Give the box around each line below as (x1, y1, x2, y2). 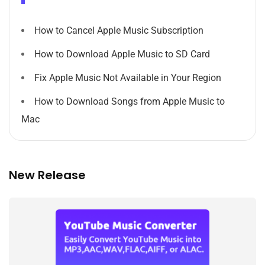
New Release (9, 166, 86, 183)
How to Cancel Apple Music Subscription (34, 24, 203, 36)
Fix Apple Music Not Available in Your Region (34, 72, 221, 83)
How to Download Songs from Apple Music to (34, 95, 225, 107)
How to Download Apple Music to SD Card (34, 48, 210, 60)
